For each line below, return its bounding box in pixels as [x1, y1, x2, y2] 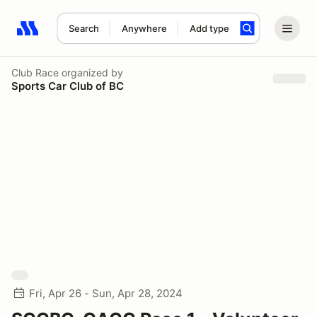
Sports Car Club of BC [11, 79, 124, 93]
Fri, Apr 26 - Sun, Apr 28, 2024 [29, 287, 183, 300]
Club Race [11, 66, 59, 79]
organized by [59, 66, 123, 79]
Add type [189, 23, 229, 34]
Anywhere [121, 23, 167, 34]
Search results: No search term [16, 29, 181, 43]
